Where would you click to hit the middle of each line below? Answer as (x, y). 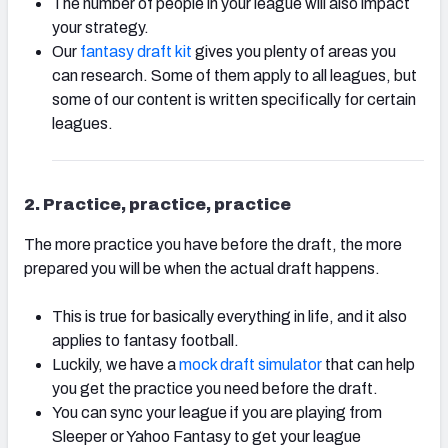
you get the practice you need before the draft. (215, 389)
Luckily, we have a (114, 365)
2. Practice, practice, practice (157, 205)
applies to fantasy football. (145, 341)
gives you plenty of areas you (294, 52)
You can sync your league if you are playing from (217, 413)
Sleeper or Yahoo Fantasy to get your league (206, 437)
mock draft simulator (250, 365)
